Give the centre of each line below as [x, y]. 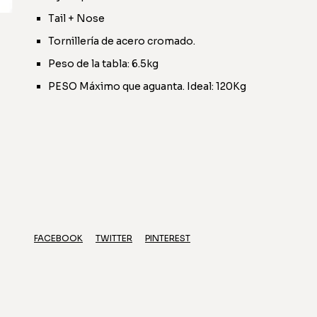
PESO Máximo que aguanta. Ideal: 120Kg [147, 86]
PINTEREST [168, 238]
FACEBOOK [58, 238]
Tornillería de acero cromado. [122, 41]
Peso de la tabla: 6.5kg [103, 64]
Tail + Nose [76, 18]
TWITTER [114, 238]
